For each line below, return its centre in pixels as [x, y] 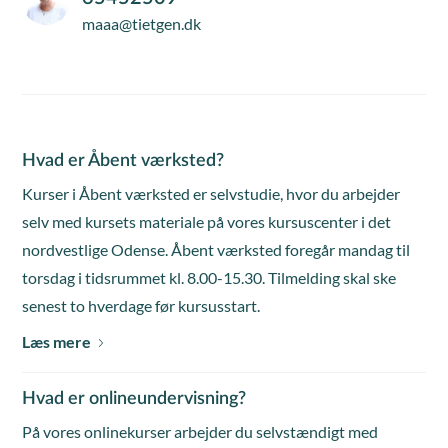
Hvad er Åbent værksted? [123, 161]
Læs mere [57, 341]
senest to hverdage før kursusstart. [141, 305]
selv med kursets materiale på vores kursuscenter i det [207, 221]
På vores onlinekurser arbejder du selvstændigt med [200, 431]
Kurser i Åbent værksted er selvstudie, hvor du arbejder [211, 193]
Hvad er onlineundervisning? [134, 399]
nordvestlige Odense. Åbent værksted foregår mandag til [216, 249]
